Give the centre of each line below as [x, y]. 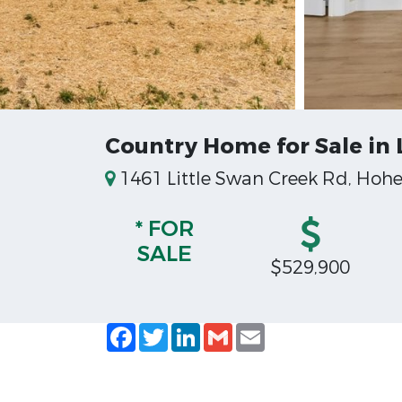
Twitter [199, 330]
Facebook [178, 330]
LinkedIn [238, 330]
